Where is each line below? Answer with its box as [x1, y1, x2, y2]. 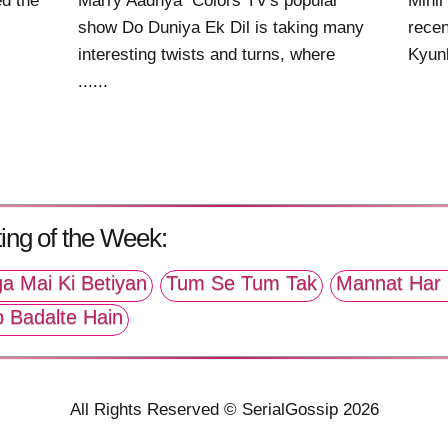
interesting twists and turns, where [78, 45, 336, 65]
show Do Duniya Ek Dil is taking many [78, 18, 365, 38]
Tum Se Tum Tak [166, 272, 317, 295]
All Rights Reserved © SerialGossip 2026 [69, 400, 379, 420]
